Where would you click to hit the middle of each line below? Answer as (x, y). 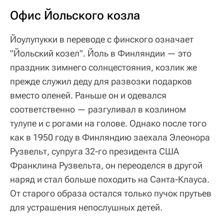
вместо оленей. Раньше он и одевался (88, 95)
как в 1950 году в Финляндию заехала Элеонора (110, 137)
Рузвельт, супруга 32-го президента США (94, 151)
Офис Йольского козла (75, 16)
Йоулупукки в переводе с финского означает (102, 39)
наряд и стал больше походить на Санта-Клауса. (110, 179)
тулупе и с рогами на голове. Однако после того (108, 123)
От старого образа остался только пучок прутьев (111, 193)
